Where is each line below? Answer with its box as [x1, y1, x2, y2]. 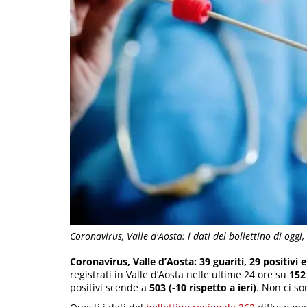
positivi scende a [70, 281, 149, 295]
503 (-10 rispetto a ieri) [149, 281, 256, 295]
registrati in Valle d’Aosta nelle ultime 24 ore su [70, 268, 289, 282]
